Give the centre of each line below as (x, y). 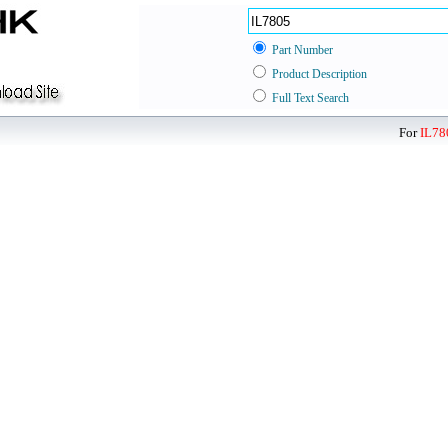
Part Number (302, 50)
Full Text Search (310, 98)
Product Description (319, 74)
